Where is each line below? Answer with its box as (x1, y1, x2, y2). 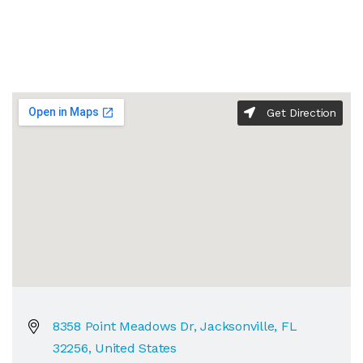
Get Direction (263, 105, 336, 119)
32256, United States (52, 340, 177, 356)
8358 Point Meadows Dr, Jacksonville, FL (52, 318, 297, 334)
